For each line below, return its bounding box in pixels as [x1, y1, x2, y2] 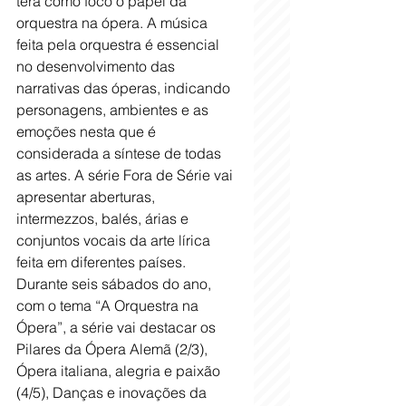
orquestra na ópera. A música [16, 13, 211, 32]
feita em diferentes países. [16, 252, 189, 271]
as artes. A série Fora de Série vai [16, 165, 237, 184]
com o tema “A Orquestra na [16, 295, 202, 314]
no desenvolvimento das [16, 56, 179, 75]
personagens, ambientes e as [16, 100, 212, 119]
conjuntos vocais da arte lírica [16, 230, 214, 249]
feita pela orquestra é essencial [16, 34, 223, 53]
